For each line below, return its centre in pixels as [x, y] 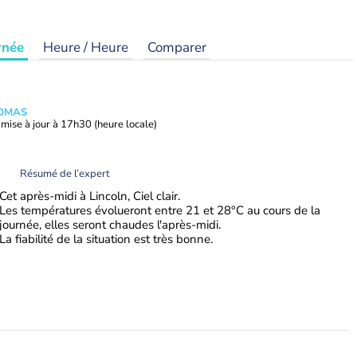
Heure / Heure [86, 47]
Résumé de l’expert [65, 173]
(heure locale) [126, 124]
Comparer [177, 47]
